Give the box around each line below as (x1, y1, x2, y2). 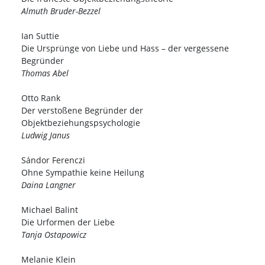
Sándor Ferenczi (21, 154, 85, 166)
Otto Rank (21, 92, 60, 104)
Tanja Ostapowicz (21, 229, 86, 241)
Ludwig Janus (21, 130, 70, 141)
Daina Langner (21, 179, 76, 191)
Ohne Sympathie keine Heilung (21, 167, 144, 179)
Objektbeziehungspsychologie (21, 117, 140, 129)
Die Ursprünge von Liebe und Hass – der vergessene (21, 43, 229, 54)
